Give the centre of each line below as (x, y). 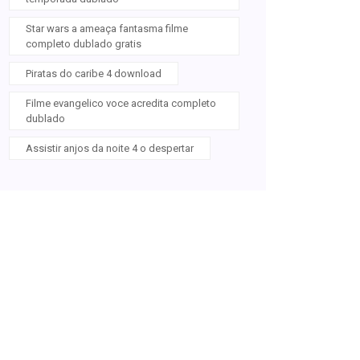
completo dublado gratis (84, 44)
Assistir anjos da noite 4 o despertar (110, 148)
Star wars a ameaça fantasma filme (107, 29)
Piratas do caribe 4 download (94, 74)
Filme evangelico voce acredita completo (121, 103)
